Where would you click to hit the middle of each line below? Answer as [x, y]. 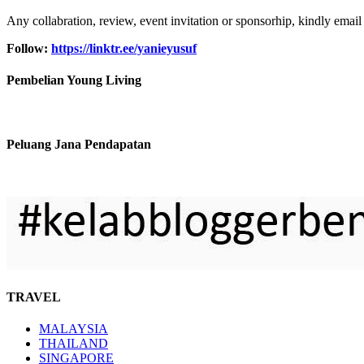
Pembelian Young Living [74, 80]
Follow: [29, 48]
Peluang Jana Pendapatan [79, 144]
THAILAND [74, 344]
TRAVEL [34, 297]
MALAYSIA [74, 329]
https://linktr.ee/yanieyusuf [124, 48]
